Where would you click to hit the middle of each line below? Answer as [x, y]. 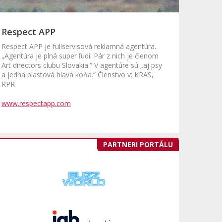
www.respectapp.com [36, 104]
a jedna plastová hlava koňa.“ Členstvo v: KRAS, [77, 75]
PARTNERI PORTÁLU [138, 145]
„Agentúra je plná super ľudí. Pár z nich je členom [80, 56]
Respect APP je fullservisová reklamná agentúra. [79, 47]
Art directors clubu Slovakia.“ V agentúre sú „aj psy [82, 65]
